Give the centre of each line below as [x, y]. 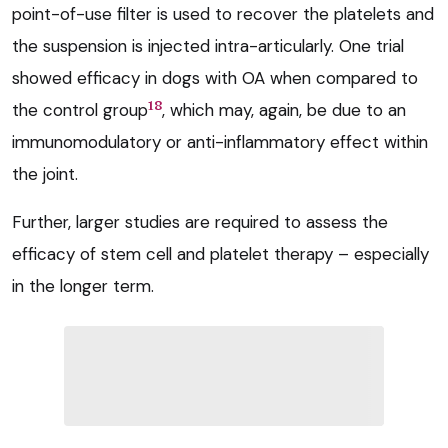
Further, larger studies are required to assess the [200, 222]
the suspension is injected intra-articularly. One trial [208, 46]
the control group [80, 110]
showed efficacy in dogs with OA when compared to [215, 78]
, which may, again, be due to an [284, 110]
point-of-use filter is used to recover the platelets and [223, 14]
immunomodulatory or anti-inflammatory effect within [220, 142]
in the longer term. [83, 286]
